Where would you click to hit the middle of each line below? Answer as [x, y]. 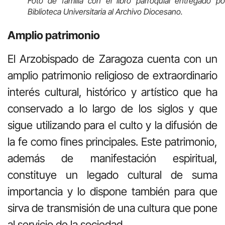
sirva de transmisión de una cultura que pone [113, 208]
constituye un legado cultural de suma [113, 175]
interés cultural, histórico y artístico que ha [113, 92]
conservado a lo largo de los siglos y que [113, 109]
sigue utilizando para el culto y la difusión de [113, 125]
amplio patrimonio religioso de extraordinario [113, 76]
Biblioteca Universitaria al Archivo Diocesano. [105, 12]
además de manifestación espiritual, [113, 158]
